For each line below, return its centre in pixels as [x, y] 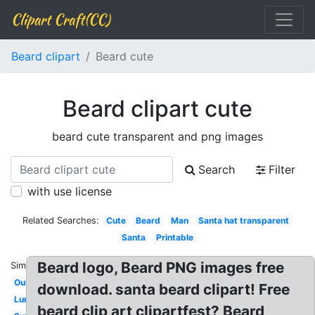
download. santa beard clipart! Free [164, 289]
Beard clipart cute [157, 109]
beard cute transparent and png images [157, 136]
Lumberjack [38, 299]
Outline [28, 282]
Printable [174, 237]
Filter [282, 169]
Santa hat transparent [244, 220]
